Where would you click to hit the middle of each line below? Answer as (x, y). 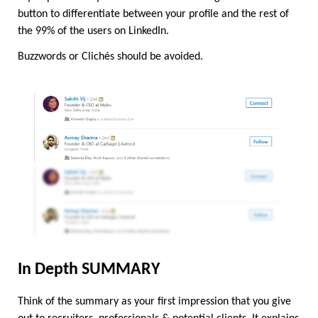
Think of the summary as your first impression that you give (154, 302)
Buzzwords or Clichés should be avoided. (110, 56)
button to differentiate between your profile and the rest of (153, 14)
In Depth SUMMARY (89, 270)
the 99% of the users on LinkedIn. (93, 31)
